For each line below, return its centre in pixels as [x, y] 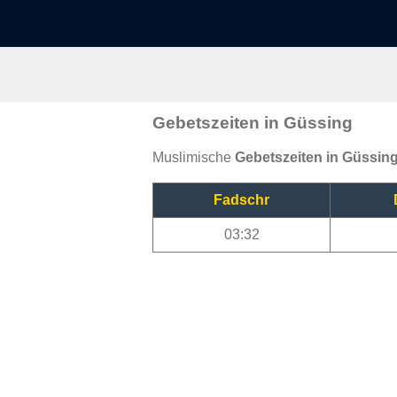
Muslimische [194, 157]
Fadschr [241, 199]
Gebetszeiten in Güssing [253, 122]
